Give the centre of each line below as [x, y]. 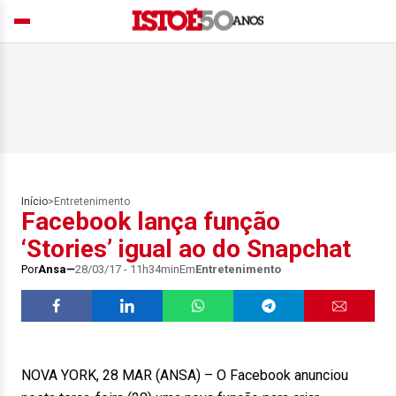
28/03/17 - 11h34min [127, 269]
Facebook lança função [151, 221]
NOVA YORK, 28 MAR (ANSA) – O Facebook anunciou [185, 375]
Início [34, 202]
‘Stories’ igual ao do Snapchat [186, 249]
